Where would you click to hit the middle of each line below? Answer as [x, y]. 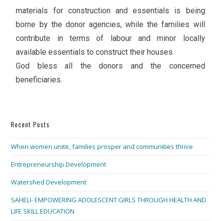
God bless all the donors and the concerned [110, 66]
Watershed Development [49, 182]
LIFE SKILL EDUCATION [43, 211]
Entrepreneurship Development [59, 165]
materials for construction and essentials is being [110, 11]
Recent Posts [31, 125]
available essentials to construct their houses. [95, 52]
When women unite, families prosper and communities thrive [102, 147]
